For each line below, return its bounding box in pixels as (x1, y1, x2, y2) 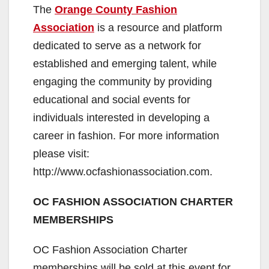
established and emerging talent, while (33, 58, 217, 70)
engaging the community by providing (33, 76, 212, 88)
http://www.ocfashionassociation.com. (33, 166, 213, 178)
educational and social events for (33, 94, 190, 106)
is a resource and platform (94, 22, 222, 34)
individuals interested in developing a (33, 112, 210, 124)
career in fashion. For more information (33, 130, 219, 142)
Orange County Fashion (55, 4, 177, 16)
